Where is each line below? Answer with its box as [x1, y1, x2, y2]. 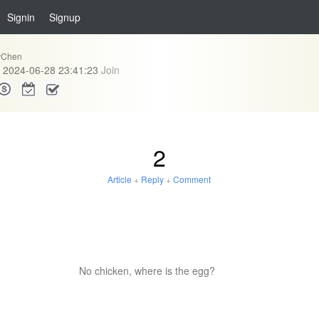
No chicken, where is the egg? [79, 263, 215, 278]
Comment [173, 173, 211, 185]
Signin [7, 10, 35, 24]
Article [108, 173, 132, 185]
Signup [49, 10, 80, 24]
